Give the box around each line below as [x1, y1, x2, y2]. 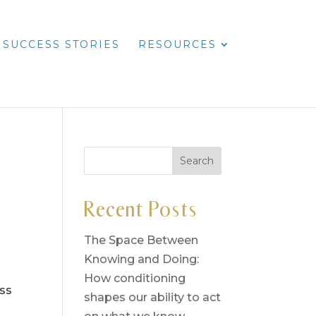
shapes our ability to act [84, 291, 221, 304]
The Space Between [84, 233, 199, 247]
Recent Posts [84, 197, 198, 222]
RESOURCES [138, 37, 217, 51]
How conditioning [84, 272, 186, 285]
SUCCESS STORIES [2, 37, 120, 51]
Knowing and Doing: [84, 253, 200, 266]
